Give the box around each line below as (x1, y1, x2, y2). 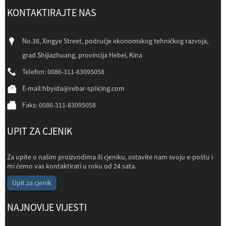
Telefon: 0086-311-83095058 (22, 67, 105, 76)
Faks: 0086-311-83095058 (22, 100, 96, 109)
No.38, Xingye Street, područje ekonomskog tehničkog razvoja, (22, 36, 209, 45)
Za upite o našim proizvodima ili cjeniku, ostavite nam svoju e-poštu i (7, 152, 213, 161)
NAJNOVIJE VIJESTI (7, 201, 87, 213)
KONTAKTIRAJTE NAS (7, 6, 97, 19)
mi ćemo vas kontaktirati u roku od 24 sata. (7, 161, 137, 171)
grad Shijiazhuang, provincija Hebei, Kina (22, 50, 143, 60)
